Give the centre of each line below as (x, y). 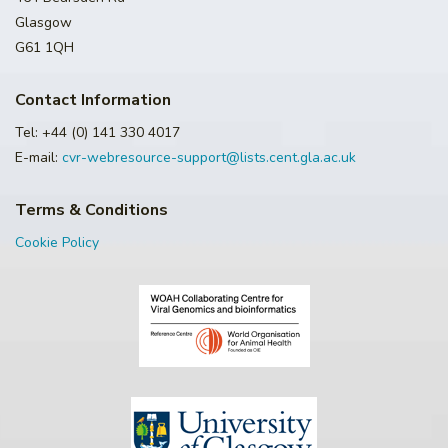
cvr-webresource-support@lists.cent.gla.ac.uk (209, 157)
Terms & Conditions (91, 210)
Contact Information (93, 100)
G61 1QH (44, 47)
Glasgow (43, 22)
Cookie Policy (57, 242)
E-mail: (38, 157)
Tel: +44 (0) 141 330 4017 (97, 132)
